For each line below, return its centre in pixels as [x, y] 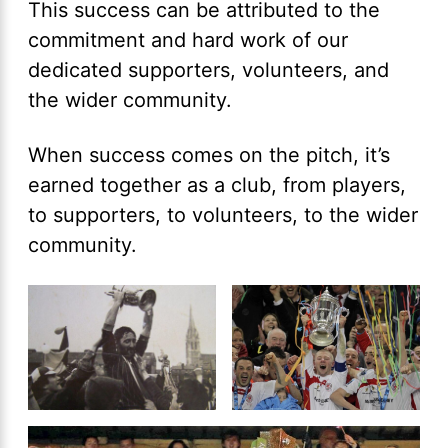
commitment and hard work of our [188, 40]
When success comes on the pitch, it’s [209, 155]
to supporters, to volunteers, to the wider [223, 215]
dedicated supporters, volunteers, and [208, 70]
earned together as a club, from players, [217, 185]
